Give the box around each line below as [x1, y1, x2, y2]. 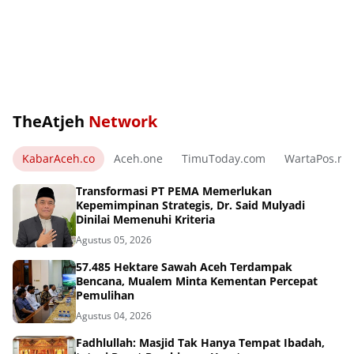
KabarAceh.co [22, 151, 95, 167]
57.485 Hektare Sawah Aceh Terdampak [76, 258, 292, 274]
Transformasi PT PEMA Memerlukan [76, 183, 272, 198]
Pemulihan [76, 287, 134, 303]
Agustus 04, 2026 [76, 308, 152, 322]
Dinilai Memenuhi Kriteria [76, 211, 215, 227]
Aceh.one [114, 151, 163, 167]
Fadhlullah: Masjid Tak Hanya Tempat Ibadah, [76, 334, 325, 350]
